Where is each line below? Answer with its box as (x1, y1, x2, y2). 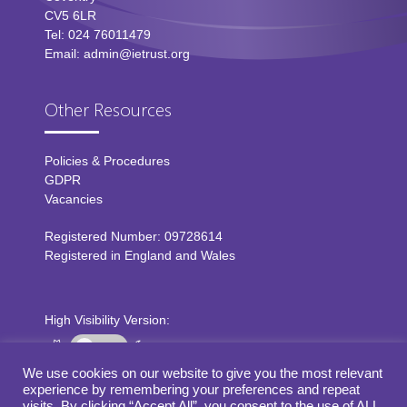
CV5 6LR (45, 8, 96, 23)
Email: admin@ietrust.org (45, 46, 190, 61)
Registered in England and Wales (45, 248, 235, 263)
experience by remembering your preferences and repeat (23, 382, 360, 397)
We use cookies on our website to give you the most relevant (23, 366, 382, 381)
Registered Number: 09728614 (45, 229, 223, 243)
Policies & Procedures (45, 154, 170, 168)
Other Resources (45, 97, 172, 121)
